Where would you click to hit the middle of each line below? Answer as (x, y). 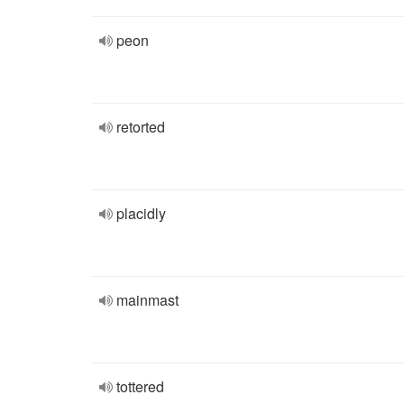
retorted (141, 127)
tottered (140, 386)
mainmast (147, 300)
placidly (141, 213)
